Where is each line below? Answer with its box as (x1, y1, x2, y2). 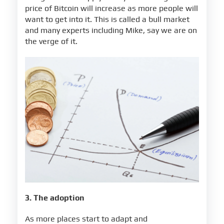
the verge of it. (25, 36, 77, 46)
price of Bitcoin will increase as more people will (25, 3, 198, 13)
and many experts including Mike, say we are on (25, 25, 197, 35)
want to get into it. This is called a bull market (25, 14, 189, 24)
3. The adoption (25, 193, 86, 203)
